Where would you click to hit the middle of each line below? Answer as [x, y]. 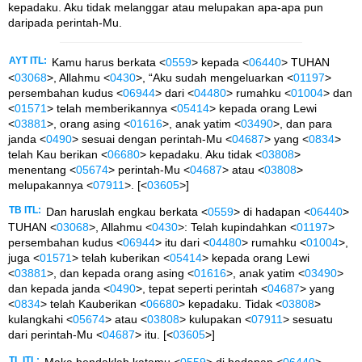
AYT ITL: [28, 60]
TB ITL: [25, 210]
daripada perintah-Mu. [65, 23]
